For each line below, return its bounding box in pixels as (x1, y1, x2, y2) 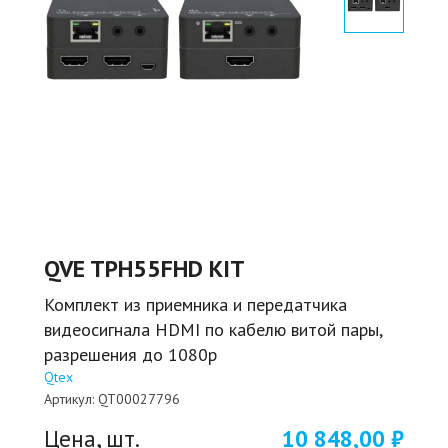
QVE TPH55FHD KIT (44, 252, 245, 284)
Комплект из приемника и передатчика (44, 292, 347, 316)
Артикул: (44, 389, 94, 408)
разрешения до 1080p (44, 342, 217, 366)
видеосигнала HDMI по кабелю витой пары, (44, 317, 382, 341)
